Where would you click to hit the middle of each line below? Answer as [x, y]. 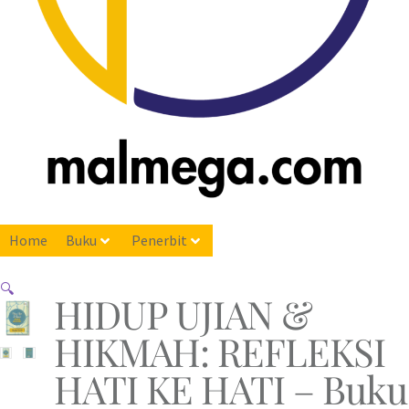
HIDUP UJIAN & [183, 314]
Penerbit [159, 241]
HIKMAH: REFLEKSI [219, 351]
